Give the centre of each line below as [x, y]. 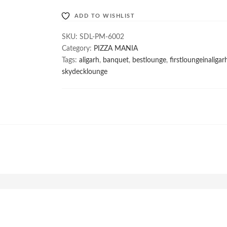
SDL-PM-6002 [102, 37]
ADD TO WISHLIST [104, 16]
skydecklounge [85, 72]
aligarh [89, 60]
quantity [81, 45]
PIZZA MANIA [116, 49]
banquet [116, 60]
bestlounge [149, 60]
